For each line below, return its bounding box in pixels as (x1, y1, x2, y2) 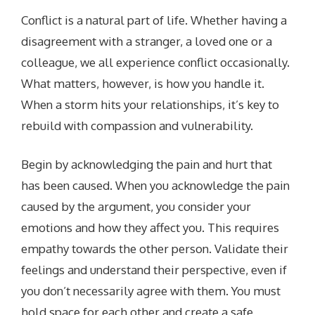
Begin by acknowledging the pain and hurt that (21, 157, 273, 172)
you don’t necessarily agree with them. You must (21, 283, 281, 299)
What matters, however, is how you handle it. (21, 75, 265, 91)
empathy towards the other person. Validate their (21, 241, 289, 257)
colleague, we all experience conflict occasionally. (21, 54, 290, 70)
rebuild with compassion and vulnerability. (21, 117, 254, 133)
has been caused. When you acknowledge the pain (21, 178, 290, 193)
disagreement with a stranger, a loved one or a (21, 33, 273, 49)
